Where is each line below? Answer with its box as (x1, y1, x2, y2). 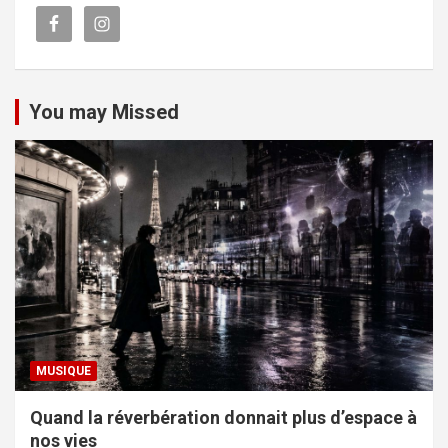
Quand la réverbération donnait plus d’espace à (30, 406, 417, 428)
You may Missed (29, 99, 179, 124)
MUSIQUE (36, 363, 91, 378)
